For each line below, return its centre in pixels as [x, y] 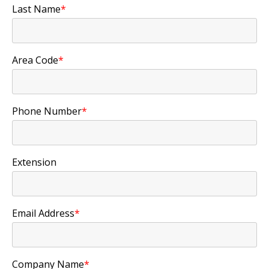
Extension [34, 162]
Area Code [35, 60]
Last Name [36, 9]
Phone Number [47, 111]
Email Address [43, 213]
